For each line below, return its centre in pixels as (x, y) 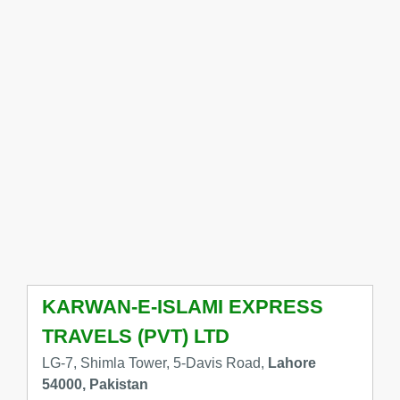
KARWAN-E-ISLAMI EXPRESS (182, 307)
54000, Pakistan (95, 385)
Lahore (292, 363)
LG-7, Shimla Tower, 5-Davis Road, (154, 363)
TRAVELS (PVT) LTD (135, 337)
